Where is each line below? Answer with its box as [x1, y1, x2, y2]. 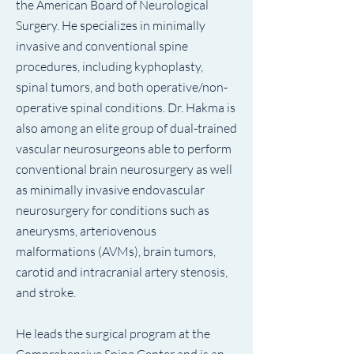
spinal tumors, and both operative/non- [16, 79, 228, 95]
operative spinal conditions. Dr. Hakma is [16, 100, 235, 115]
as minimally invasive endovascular [16, 182, 205, 198]
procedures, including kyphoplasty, [16, 58, 203, 74]
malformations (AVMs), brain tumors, [16, 243, 216, 259]
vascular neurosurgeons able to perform [16, 141, 232, 156]
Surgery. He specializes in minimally [16, 17, 205, 33]
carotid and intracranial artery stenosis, [16, 264, 228, 280]
